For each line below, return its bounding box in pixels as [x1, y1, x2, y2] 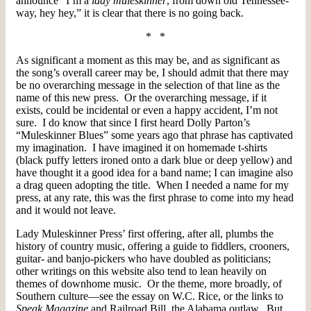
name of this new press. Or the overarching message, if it [16, 91, 267, 103]
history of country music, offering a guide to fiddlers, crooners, [16, 239, 289, 252]
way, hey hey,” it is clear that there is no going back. [16, 6, 244, 19]
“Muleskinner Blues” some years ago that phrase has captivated [16, 128, 293, 141]
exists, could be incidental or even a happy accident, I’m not [16, 103, 278, 116]
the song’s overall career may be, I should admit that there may [16, 66, 289, 78]
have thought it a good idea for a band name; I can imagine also [16, 166, 293, 178]
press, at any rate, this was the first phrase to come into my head [16, 191, 294, 203]
